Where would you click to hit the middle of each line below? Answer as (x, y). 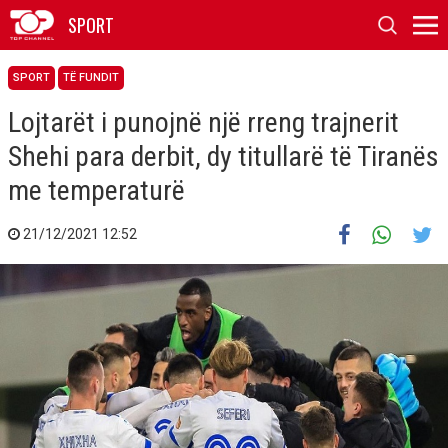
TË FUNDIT (91, 77)
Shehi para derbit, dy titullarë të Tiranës (223, 156)
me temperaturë (96, 190)
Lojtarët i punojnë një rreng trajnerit (203, 122)
